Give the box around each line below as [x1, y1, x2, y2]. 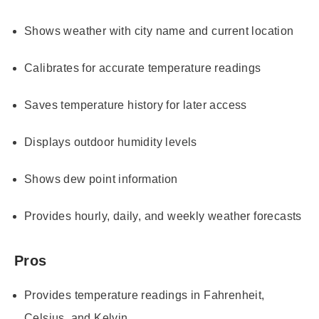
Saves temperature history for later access [24, 99, 247, 111]
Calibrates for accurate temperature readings [24, 62, 261, 74]
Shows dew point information [24, 173, 178, 185]
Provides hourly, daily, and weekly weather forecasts [24, 210, 302, 222]
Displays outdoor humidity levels [24, 136, 197, 148]
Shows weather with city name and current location [24, 25, 294, 37]
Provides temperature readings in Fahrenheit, [24, 289, 265, 301]
